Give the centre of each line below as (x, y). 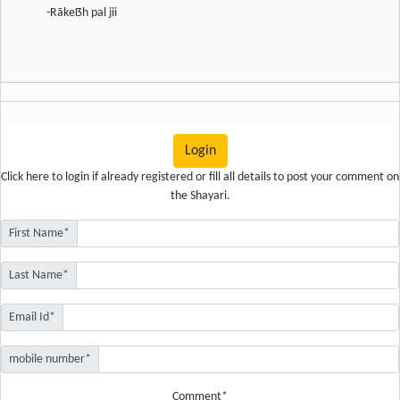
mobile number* (50, 359)
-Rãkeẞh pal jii (82, 13)
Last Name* (39, 275)
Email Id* (32, 317)
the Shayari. (200, 196)
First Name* (39, 233)
